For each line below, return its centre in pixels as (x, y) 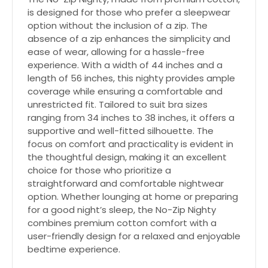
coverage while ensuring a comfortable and (125, 91)
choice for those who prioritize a (99, 170)
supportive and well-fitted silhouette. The (121, 131)
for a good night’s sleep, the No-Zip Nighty (122, 210)
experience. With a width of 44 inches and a (125, 65)
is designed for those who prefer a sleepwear (129, 12)
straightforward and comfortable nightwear (126, 183)
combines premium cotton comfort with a (122, 223)
